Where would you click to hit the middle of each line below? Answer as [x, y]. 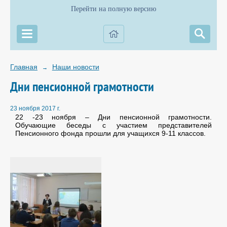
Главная [24, 67]
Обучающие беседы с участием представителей [113, 125]
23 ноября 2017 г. [35, 109]
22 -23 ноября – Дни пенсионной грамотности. [113, 117]
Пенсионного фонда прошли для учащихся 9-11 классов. [111, 134]
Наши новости [75, 67]
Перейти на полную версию [113, 9]
